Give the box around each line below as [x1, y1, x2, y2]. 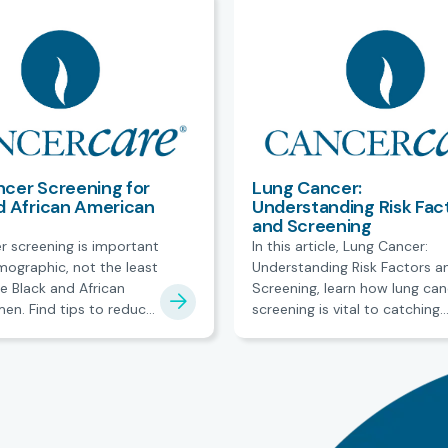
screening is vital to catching [252, 299, 440, 318]
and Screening [252, 213, 372, 238]
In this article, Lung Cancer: [252, 236, 428, 255]
